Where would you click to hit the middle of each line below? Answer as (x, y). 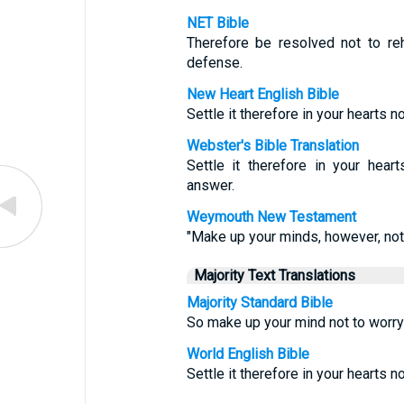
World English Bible (248, 354)
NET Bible (217, 23)
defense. (214, 63)
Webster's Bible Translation (272, 146)
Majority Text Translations (274, 275)
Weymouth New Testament (271, 217)
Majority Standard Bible (259, 303)
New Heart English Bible (262, 94)
